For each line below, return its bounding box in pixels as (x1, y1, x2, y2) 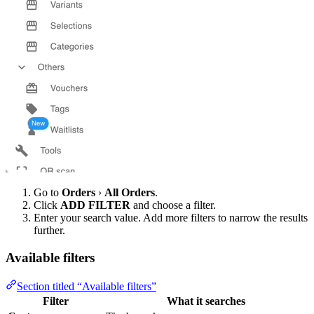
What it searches (167, 294, 245, 307)
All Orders (104, 186, 155, 199)
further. (34, 224, 65, 237)
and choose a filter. (130, 199, 216, 212)
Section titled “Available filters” (17, 280, 156, 292)
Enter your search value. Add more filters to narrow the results (34, 212, 308, 224)
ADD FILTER (60, 199, 130, 212)
